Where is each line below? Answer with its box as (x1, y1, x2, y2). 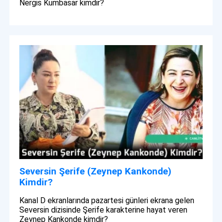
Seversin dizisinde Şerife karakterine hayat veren (19, 205, 188, 215)
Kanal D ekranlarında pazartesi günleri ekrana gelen (19, 196, 195, 206)
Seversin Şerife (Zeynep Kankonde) (19, 166, 172, 177)
